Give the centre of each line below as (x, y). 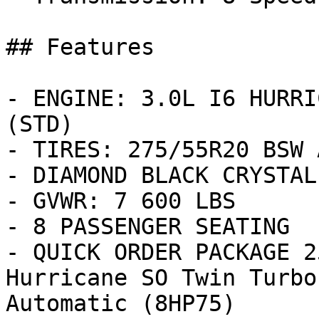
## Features (80, 47)
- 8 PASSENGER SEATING (148, 226)
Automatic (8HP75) (121, 303)
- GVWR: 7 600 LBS (121, 201)
